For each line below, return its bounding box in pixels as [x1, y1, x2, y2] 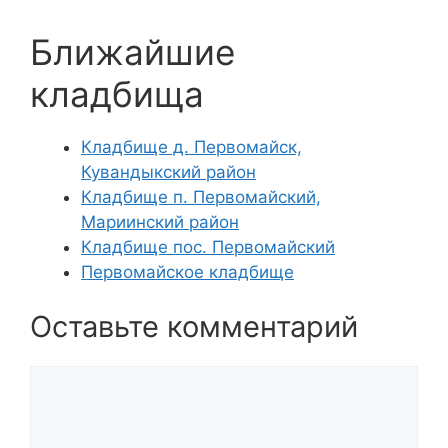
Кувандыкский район [81, 161, 256, 182]
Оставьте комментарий [30, 309, 358, 344]
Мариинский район [81, 211, 239, 232]
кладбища [30, 72, 204, 115]
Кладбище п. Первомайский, [81, 186, 321, 207]
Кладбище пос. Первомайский [81, 236, 335, 257]
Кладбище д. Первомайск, [81, 136, 302, 157]
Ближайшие [30, 30, 235, 73]
